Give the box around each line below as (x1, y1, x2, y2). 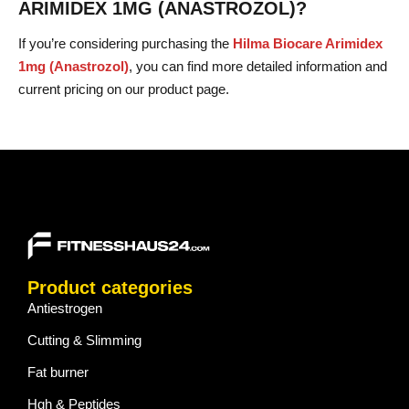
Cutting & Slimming (27, 332, 142, 349)
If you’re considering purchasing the (18, 35, 233, 51)
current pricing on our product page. (18, 80, 229, 97)
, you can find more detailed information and (129, 58, 387, 74)
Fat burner (27, 364, 89, 381)
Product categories (27, 278, 193, 299)
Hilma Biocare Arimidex (233, 35, 383, 51)
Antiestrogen (27, 300, 102, 317)
